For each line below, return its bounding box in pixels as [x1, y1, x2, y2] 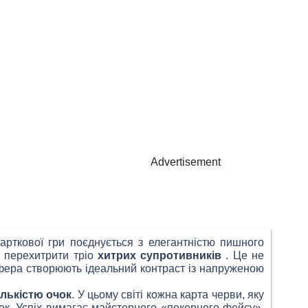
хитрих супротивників [97, 250, 222, 261]
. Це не [221, 250, 265, 261]
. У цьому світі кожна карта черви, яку [71, 289, 265, 300]
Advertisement [151, 156, 221, 168]
